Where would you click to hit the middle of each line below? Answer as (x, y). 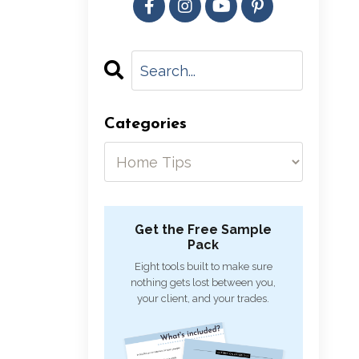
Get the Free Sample (204, 230)
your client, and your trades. (204, 299)
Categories (145, 125)
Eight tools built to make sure (203, 267)
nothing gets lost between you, (204, 283)
